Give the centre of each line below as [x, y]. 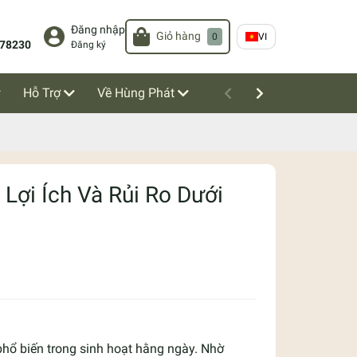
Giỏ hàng [178, 37]
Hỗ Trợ [42, 92]
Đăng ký [88, 44]
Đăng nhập [98, 29]
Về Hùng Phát [136, 92]
